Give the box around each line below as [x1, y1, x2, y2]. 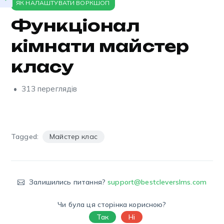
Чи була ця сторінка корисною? [57, 200, 166, 209]
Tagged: [11, 132, 39, 141]
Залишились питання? [26, 177, 108, 186]
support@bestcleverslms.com [107, 177, 207, 186]
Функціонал [11, 15, 140, 35]
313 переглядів [19, 84, 77, 93]
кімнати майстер [11, 36, 189, 56]
